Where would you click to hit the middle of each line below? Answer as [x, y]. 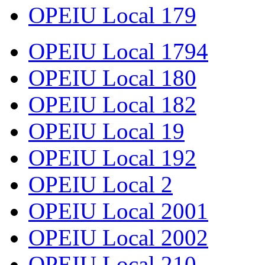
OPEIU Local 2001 [118, 211]
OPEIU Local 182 [112, 104]
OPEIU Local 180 [112, 77]
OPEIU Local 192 [112, 157]
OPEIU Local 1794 [118, 51]
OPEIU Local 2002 [118, 237]
